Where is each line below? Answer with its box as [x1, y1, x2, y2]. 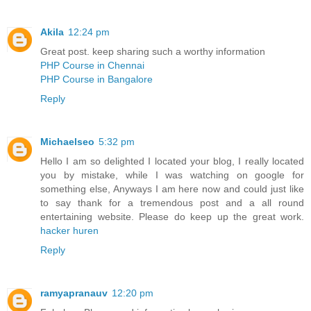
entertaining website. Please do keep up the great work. [40, 210, 304, 222]
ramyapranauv [40, 287, 108, 299]
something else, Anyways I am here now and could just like [40, 183, 304, 194]
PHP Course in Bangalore [40, 73, 161, 85]
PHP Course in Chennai [40, 59, 147, 71]
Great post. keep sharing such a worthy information [40, 45, 265, 57]
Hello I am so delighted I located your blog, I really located [40, 155, 304, 167]
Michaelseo [40, 135, 94, 147]
